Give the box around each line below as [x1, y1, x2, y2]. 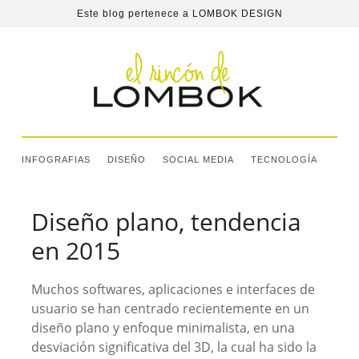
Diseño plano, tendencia [30, 205, 301, 238]
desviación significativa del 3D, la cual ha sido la [30, 338, 317, 356]
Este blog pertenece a [76, 8, 192, 19]
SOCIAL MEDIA [162, 155, 234, 164]
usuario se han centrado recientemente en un [30, 300, 309, 317]
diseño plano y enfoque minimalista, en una [30, 319, 295, 337]
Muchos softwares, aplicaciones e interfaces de [30, 280, 315, 298]
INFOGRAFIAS [21, 155, 91, 164]
